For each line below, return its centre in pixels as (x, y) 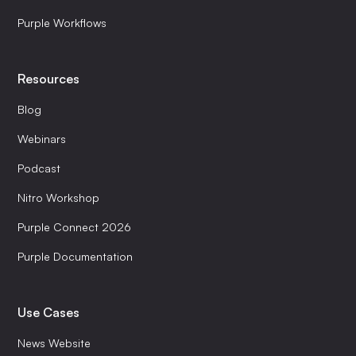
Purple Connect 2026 (75, 227)
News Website (54, 343)
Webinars (42, 139)
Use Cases (49, 313)
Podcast (39, 168)
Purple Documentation (75, 257)
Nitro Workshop (59, 198)
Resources (49, 79)
